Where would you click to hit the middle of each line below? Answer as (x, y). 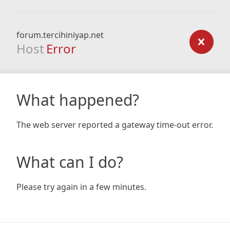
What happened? (78, 100)
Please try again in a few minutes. (81, 187)
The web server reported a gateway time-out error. (115, 125)
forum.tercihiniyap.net (60, 35)
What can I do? (70, 162)
